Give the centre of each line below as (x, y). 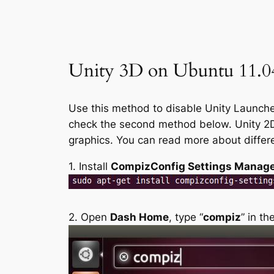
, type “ (186, 217)
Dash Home (139, 217)
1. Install (90, 166)
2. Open (89, 217)
